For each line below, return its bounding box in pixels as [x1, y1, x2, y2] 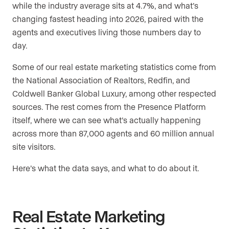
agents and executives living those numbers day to [12, 27, 201, 37]
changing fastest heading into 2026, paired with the [12, 14, 203, 24]
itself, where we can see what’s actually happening [12, 115, 201, 125]
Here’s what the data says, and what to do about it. [12, 163, 199, 173]
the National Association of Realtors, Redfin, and [12, 75, 190, 85]
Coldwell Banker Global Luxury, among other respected [12, 88, 216, 99]
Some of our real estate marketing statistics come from [12, 62, 216, 72]
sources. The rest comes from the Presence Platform [12, 102, 206, 112]
